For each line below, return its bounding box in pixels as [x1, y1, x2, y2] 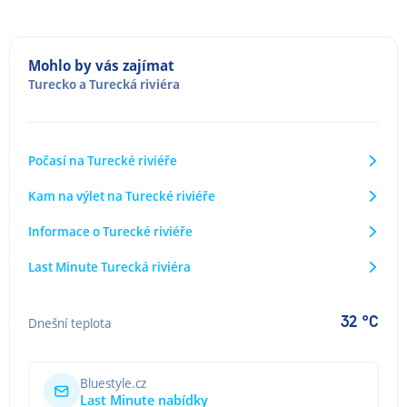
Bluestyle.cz [80, 373, 146, 392]
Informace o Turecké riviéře [28, 223, 193, 240]
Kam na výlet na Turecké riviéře [28, 187, 215, 204]
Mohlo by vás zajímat [28, 55, 174, 75]
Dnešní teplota [28, 313, 112, 332]
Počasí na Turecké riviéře [28, 152, 177, 169]
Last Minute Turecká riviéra [28, 258, 191, 275]
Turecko [28, 75, 76, 93]
